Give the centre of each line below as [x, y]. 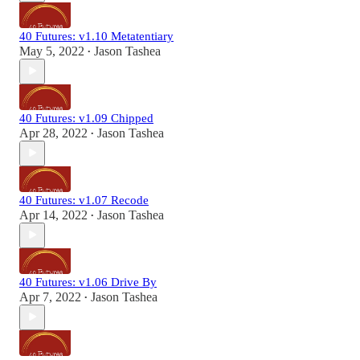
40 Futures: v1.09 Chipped [86, 118]
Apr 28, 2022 [53, 133]
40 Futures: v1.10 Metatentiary [96, 36]
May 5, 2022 [52, 51]
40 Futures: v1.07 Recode [84, 200]
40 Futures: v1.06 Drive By [88, 282]
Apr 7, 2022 [50, 297]
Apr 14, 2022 [53, 215]
